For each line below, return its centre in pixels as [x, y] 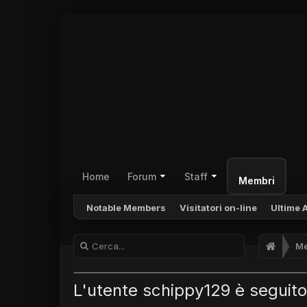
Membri [256, 181]
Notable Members [126, 208]
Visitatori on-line [218, 208]
